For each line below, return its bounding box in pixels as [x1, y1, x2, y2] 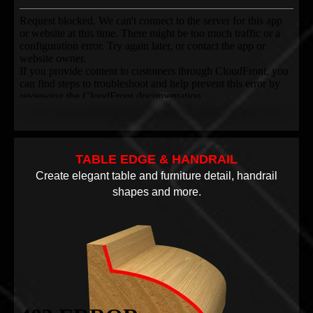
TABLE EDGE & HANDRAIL [75, 152, 238, 167]
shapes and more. [112, 186, 201, 198]
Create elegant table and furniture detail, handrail [36, 170, 277, 182]
